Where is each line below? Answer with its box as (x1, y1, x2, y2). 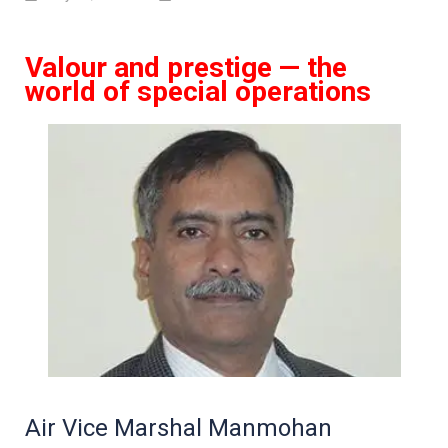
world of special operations (25, 75, 371, 108)
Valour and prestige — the (25, 51, 347, 84)
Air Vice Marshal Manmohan (25, 413, 332, 442)
